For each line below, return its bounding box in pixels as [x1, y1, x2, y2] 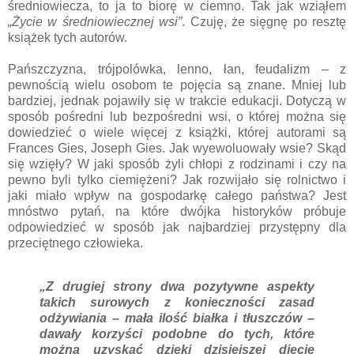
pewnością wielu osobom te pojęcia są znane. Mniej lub [8, 77, 346, 92]
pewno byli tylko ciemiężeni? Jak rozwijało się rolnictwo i [8, 172, 346, 186]
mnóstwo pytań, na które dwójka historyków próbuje [8, 204, 346, 218]
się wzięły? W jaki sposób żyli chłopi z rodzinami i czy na [8, 156, 346, 171]
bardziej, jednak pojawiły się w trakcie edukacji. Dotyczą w [8, 93, 346, 107]
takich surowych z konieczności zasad [40, 296, 314, 310]
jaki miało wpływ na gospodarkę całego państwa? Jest [8, 188, 346, 202]
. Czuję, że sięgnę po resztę [182, 14, 346, 28]
